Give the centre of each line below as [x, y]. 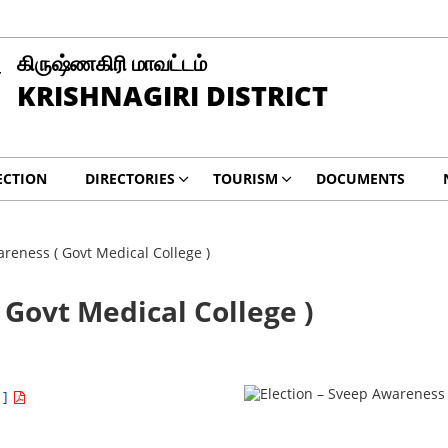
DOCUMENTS [360, 178]
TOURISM [245, 178]
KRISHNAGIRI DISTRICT [172, 95]
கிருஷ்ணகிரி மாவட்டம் [111, 62]
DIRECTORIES [129, 178]
